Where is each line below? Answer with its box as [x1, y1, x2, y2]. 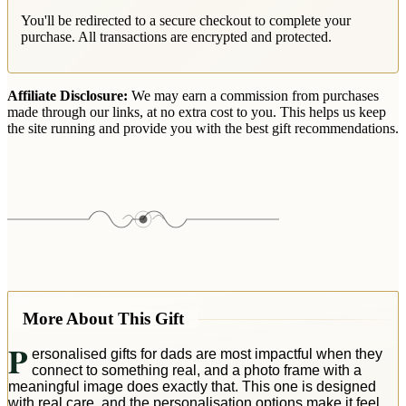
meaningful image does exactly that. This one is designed [8, 378, 376, 394]
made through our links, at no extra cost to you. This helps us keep [7, 104, 386, 121]
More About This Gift [23, 308, 184, 328]
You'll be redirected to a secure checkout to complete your [21, 13, 351, 29]
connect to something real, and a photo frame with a [31, 362, 362, 378]
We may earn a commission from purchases [128, 88, 379, 104]
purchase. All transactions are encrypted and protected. [21, 29, 332, 45]
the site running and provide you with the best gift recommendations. [7, 121, 399, 137]
